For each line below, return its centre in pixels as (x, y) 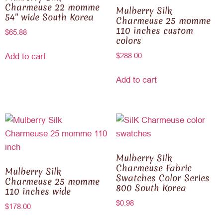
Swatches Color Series (163, 178)
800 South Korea (151, 188)
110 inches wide (38, 191)
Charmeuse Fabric (154, 168)
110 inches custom (154, 30)
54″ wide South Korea (49, 17)
